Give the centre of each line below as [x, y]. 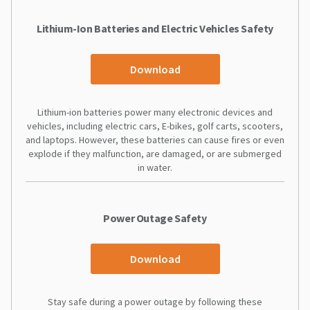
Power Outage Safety [155, 218]
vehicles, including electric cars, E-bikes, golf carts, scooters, [155, 126]
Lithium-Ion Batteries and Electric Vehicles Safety [155, 28]
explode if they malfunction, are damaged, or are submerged [155, 153]
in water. [155, 167]
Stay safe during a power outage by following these [155, 301]
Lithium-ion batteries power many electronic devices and [155, 112]
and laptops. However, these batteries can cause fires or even [155, 139]
